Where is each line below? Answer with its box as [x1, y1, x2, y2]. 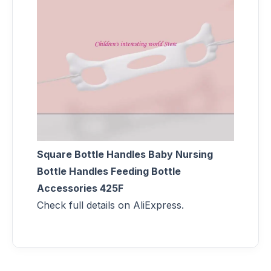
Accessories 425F [37, 181, 123, 194]
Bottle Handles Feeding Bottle [37, 165, 181, 177]
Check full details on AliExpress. [37, 198, 184, 211]
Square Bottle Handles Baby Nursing [37, 148, 213, 160]
